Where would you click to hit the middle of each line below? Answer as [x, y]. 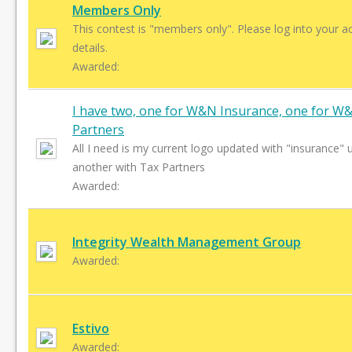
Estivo [91, 328]
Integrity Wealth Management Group [187, 242]
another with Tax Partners [139, 167]
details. [90, 48]
